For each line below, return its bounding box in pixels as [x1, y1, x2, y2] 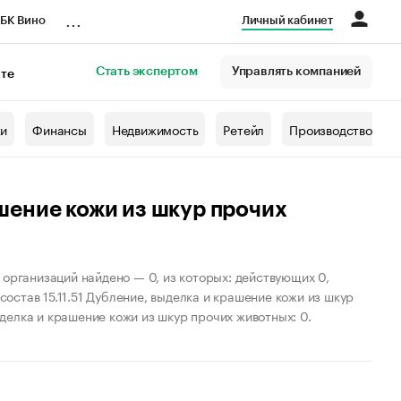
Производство [289, 119, 372, 139]
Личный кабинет [241, 14, 333, 26]
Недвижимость [111, 119, 199, 139]
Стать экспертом [95, 65, 198, 78]
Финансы [32, 119, 87, 139]
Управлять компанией [231, 65, 361, 78]
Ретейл [223, 119, 265, 139]
